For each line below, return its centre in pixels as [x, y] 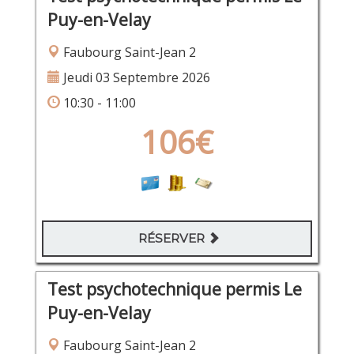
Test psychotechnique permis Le [174, 290]
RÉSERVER [173, 239]
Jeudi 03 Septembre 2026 [135, 78]
